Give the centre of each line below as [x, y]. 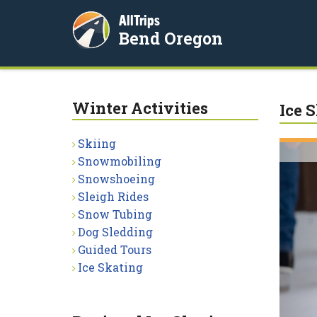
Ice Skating [110, 267]
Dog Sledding [115, 232]
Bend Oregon [171, 38]
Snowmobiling [120, 161]
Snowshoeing [116, 179]
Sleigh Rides [113, 196]
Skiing [97, 143]
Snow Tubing [115, 214]
